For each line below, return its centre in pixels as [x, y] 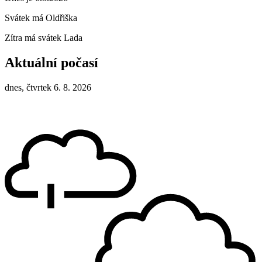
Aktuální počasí [51, 63]
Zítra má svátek [34, 38]
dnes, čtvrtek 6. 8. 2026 [48, 87]
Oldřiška [61, 18]
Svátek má [25, 18]
